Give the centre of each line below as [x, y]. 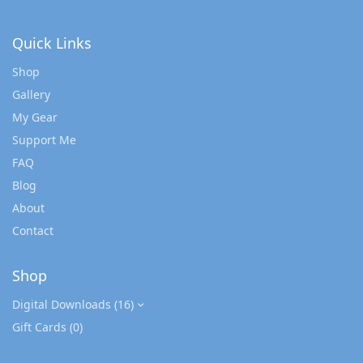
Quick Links [52, 43]
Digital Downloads [62, 305]
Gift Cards [39, 327]
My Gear [35, 117]
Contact [33, 231]
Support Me [44, 140]
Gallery [31, 95]
